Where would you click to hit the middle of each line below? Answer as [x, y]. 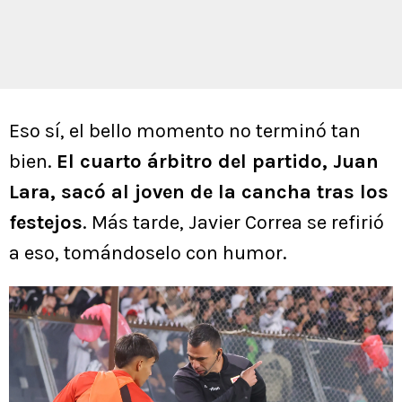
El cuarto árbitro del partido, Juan [218, 162]
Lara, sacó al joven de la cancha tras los [199, 192]
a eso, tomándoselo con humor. [148, 253]
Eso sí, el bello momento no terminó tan [185, 131]
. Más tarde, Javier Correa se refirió [233, 223]
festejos [46, 223]
